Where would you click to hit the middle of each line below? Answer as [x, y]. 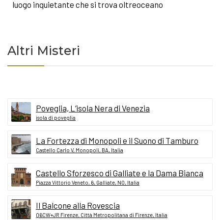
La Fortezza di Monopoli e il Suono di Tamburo [117, 140]
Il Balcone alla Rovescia [78, 205]
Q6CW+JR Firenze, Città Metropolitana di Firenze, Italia [102, 215]
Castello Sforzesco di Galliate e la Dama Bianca [120, 173]
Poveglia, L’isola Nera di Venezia [93, 108]
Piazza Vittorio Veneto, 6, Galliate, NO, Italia [88, 182]
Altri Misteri [44, 50]
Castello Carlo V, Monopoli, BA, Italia [80, 150]
